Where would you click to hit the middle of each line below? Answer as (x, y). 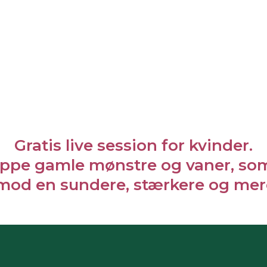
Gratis (40, 145)
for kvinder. (205, 145)
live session (111, 145)
